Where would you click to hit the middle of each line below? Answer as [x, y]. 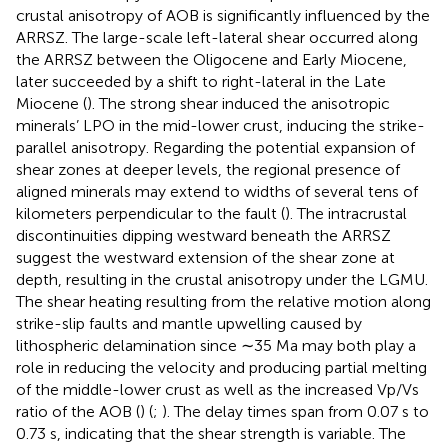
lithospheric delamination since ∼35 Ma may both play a [216, 345]
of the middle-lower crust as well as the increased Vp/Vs [217, 389]
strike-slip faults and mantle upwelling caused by [189, 323]
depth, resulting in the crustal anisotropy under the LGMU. [222, 279]
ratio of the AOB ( [78, 411]
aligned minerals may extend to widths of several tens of [217, 191]
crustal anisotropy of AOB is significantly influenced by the [223, 15]
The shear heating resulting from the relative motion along [223, 301]
